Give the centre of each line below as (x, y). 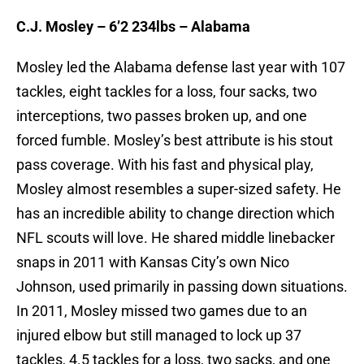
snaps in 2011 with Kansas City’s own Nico (153, 262)
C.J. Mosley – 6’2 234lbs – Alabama (133, 27)
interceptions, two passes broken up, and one (162, 116)
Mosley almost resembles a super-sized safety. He (179, 189)
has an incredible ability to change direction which (175, 214)
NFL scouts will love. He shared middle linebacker (175, 238)
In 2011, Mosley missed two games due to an (162, 311)
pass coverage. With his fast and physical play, (165, 165)
